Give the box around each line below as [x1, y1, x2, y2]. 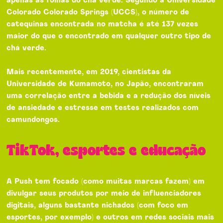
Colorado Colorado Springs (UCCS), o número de [6, 8, 190, 16]
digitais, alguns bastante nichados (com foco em [6, 201, 189, 209]
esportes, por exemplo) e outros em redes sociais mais [6, 213, 215, 221]
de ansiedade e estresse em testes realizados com [6, 104, 199, 111]
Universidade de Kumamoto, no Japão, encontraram [6, 80, 204, 88]
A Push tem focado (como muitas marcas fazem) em [6, 177, 205, 185]
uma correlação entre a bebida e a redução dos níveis [6, 92, 211, 100]
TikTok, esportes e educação [6, 140, 206, 160]
